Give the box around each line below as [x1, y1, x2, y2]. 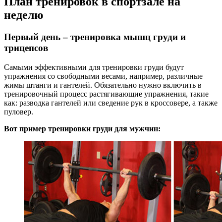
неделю [4, 8, 43, 21]
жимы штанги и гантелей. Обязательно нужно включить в [4, 80, 202, 89]
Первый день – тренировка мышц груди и [4, 31, 186, 42]
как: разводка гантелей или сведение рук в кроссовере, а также [4, 98, 218, 107]
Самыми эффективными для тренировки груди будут [4, 62, 184, 71]
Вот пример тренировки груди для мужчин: [4, 124, 161, 133]
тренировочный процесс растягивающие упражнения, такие [4, 89, 209, 98]
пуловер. [4, 107, 33, 116]
